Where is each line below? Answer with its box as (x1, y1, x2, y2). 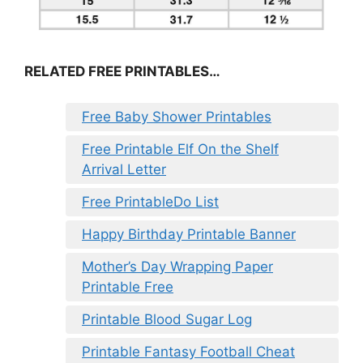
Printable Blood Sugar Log (82, 310, 252, 327)
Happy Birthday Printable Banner (82, 225, 296, 242)
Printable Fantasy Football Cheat (82, 343, 295, 360)
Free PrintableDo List (82, 193, 219, 210)
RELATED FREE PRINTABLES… (24, 63, 220, 80)
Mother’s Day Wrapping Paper (82, 258, 273, 275)
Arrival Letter (82, 160, 166, 177)
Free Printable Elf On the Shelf (82, 140, 279, 157)
